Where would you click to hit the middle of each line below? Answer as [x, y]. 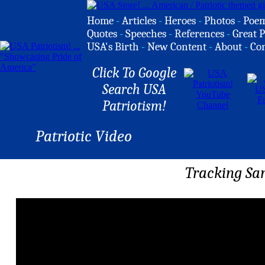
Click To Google [134, 73]
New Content [177, 47]
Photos [219, 21]
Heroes [180, 21]
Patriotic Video [84, 136]
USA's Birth [113, 47]
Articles [139, 21]
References [199, 34]
